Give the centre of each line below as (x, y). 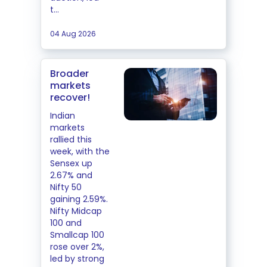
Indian (63, 116)
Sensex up (71, 163)
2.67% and (71, 175)
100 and (66, 223)
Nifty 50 (66, 187)
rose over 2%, (77, 247)
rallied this (71, 139)
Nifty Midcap (76, 211)
